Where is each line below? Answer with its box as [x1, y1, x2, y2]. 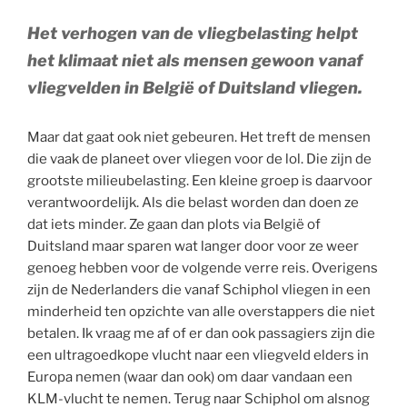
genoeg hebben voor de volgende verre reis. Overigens [27, 260, 378, 277]
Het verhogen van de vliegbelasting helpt [27, 24, 358, 44]
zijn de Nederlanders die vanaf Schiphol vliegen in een [27, 282, 371, 299]
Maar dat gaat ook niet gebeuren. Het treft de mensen [27, 129, 371, 146]
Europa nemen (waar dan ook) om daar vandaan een [27, 369, 352, 386]
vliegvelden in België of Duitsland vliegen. [27, 78, 362, 98]
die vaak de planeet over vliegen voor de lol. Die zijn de [27, 151, 372, 168]
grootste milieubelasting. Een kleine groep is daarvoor [27, 173, 372, 190]
